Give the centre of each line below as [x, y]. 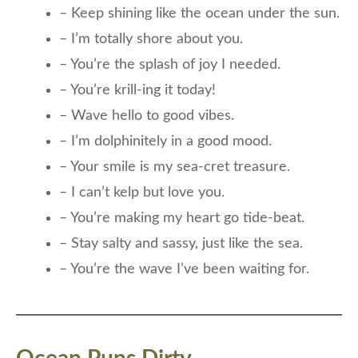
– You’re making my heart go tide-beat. [182, 218]
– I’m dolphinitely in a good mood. [165, 141]
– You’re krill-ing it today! [137, 90]
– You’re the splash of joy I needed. [170, 64]
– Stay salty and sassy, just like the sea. [181, 243]
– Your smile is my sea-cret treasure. [175, 167]
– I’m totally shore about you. [151, 39]
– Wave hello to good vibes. [147, 115]
